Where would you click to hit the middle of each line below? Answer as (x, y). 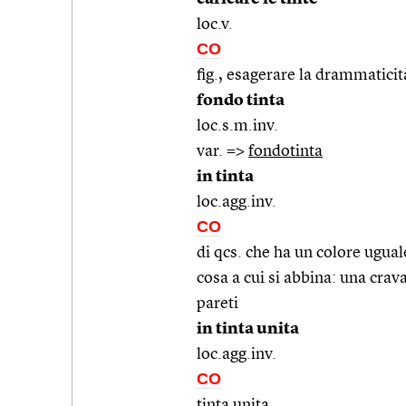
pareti (217, 303)
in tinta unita (248, 329)
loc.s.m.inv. (237, 126)
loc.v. (215, 24)
